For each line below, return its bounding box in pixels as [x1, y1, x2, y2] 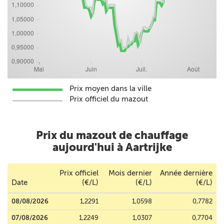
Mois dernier [108, 168, 152, 177]
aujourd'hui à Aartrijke [52, 140, 172, 154]
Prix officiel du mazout [69, 94, 148, 103]
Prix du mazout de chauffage [36, 128, 188, 142]
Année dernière [160, 168, 212, 177]
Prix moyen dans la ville [69, 84, 151, 93]
